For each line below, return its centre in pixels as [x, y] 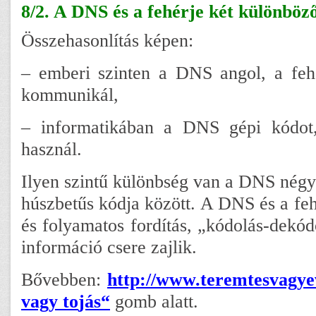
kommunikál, [70, 94]
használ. [51, 148]
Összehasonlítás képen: [107, 40]
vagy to [50, 301]
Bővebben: [64, 279]
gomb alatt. [157, 301]
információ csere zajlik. [109, 247]
